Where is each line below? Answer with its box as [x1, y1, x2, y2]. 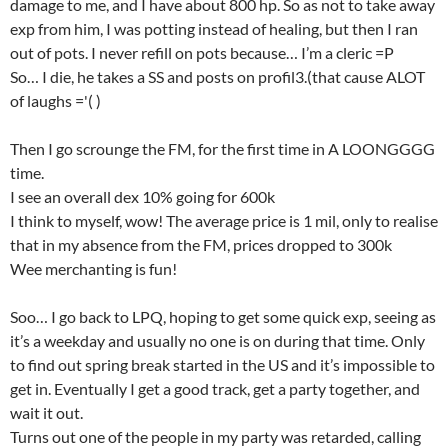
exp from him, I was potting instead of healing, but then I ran [10, 19, 418, 38]
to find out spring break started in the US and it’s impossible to [10, 355, 435, 374]
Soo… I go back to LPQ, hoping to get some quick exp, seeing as [10, 307, 436, 326]
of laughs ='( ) [10, 91, 101, 110]
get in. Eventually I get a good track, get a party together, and [10, 379, 420, 398]
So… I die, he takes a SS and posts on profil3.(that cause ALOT [10, 67, 425, 86]
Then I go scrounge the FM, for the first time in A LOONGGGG [10, 139, 435, 158]
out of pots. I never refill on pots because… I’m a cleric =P [10, 43, 394, 62]
